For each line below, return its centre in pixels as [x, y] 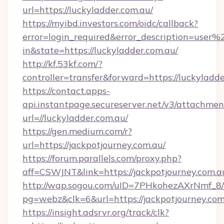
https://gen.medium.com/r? [77, 131]
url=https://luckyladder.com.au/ [88, 10]
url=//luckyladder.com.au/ [75, 118]
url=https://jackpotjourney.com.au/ [94, 145]
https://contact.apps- [66, 91]
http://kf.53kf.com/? [62, 64]
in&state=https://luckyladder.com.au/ [100, 50]
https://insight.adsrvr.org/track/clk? [96, 212]
